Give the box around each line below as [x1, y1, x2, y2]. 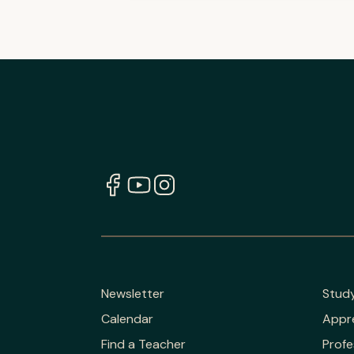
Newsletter [101, 284, 164, 302]
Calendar [101, 310, 153, 327]
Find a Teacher [101, 335, 186, 352]
